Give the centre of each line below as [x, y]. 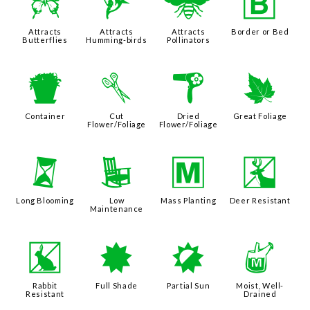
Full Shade [117, 285]
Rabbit [45, 285]
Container [45, 116]
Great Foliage [260, 116]
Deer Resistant [260, 201]
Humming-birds [117, 39]
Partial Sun [189, 285]
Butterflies [45, 39]
